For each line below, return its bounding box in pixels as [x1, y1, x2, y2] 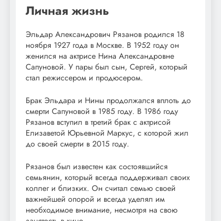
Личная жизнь [26, 1, 109, 19]
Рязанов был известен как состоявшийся [26, 160, 168, 172]
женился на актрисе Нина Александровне [26, 50, 174, 62]
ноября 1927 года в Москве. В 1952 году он [26, 39, 179, 51]
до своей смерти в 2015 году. [26, 138, 129, 149]
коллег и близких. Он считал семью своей [26, 182, 176, 194]
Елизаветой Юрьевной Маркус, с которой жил [26, 127, 188, 139]
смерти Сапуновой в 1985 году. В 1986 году [26, 105, 178, 117]
